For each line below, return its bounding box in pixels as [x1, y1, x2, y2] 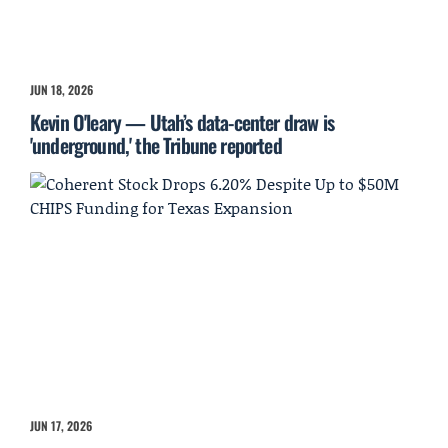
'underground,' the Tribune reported [30, 130, 282, 161]
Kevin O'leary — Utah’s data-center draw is [30, 107, 334, 138]
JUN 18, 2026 [30, 81, 93, 99]
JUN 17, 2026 [30, 417, 92, 435]
